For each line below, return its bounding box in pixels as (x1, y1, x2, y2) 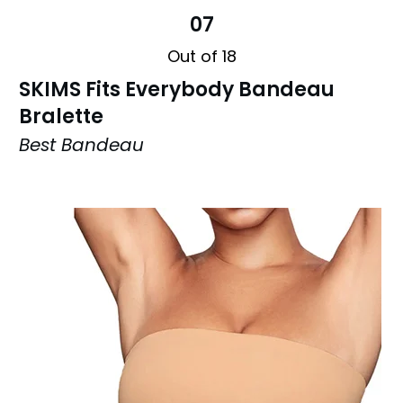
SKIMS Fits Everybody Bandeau (19, 75, 335, 103)
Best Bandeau (19, 131, 144, 157)
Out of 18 (166, 44, 237, 67)
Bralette (19, 102, 103, 130)
